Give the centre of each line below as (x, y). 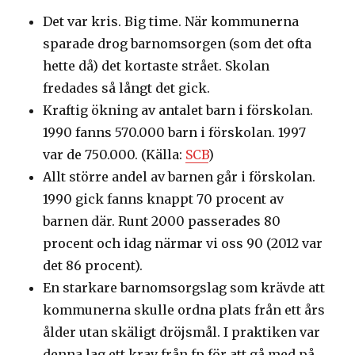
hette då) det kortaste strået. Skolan (157, 66)
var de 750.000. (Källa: (115, 155)
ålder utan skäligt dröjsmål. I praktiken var (182, 332)
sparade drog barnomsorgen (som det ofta (177, 44)
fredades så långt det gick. (127, 88)
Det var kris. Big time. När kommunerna (171, 22)
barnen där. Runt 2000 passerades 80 (162, 221)
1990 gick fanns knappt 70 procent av (164, 199)
